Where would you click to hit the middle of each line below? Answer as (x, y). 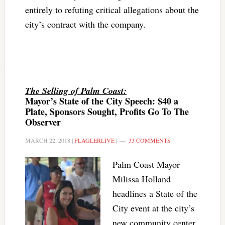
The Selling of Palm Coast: (76, 91)
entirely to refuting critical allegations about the (112, 10)
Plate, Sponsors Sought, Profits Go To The (107, 111)
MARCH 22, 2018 (47, 140)
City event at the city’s (153, 208)
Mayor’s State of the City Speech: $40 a (101, 101)
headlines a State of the (155, 193)
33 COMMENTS (149, 140)
